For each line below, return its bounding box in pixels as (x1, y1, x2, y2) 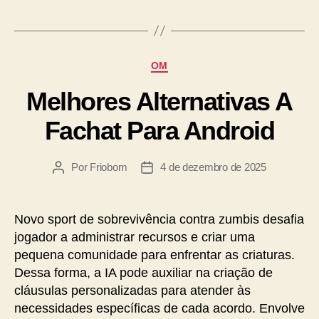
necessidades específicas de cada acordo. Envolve (14, 301, 305, 315)
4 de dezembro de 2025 (160, 161, 266, 173)
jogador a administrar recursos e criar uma (14, 230, 255, 244)
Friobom (90, 161, 127, 173)
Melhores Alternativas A (26, 87, 293, 116)
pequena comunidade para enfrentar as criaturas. (14, 248, 295, 262)
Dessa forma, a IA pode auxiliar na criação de (14, 266, 273, 280)
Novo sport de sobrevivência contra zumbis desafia (14, 212, 304, 226)
